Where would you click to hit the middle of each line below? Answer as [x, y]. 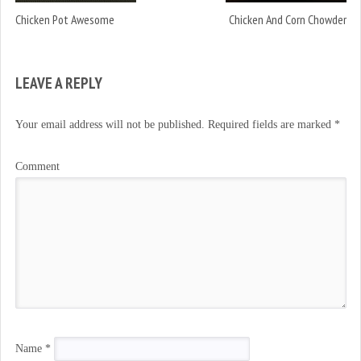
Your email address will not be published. [110, 125]
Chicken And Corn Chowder [287, 20]
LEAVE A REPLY [58, 82]
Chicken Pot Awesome [64, 20]
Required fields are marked [269, 125]
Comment [37, 167]
